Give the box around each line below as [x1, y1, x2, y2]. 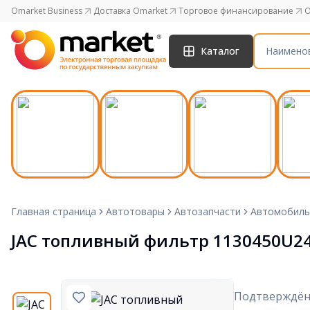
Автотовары [106, 205, 165, 218]
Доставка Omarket [93, 5, 167, 17]
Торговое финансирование [179, 5, 293, 17]
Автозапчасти [174, 205, 241, 218]
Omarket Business [11, 5, 82, 17]
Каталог [201, 44, 239, 57]
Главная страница [11, 205, 96, 218]
